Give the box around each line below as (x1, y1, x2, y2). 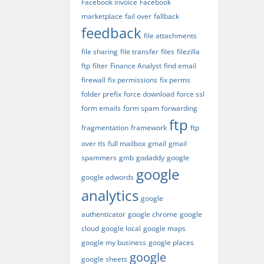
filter (93, 61, 108, 71)
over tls (81, 138, 105, 148)
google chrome (128, 209, 177, 219)
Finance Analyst (110, 61, 161, 71)
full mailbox (108, 138, 146, 148)
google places (148, 237, 194, 247)
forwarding (161, 103, 197, 113)
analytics (81, 186, 138, 205)
